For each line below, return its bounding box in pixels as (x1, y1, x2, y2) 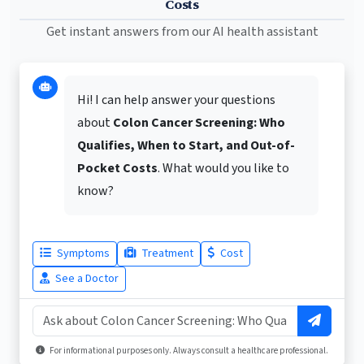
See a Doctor (53, 271, 119, 288)
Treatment (139, 245, 193, 262)
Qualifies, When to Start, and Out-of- (77, 136, 295, 155)
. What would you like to (158, 159, 289, 178)
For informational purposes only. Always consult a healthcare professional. (48, 344, 328, 357)
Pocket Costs (77, 159, 158, 178)
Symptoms (54, 245, 110, 262)
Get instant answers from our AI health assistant (45, 23, 318, 41)
